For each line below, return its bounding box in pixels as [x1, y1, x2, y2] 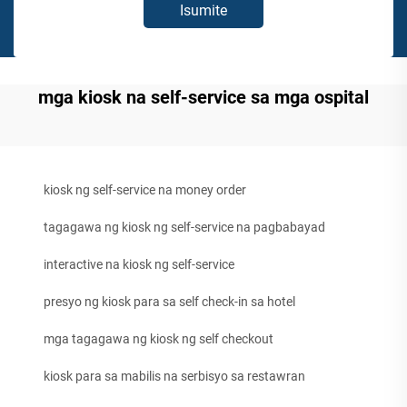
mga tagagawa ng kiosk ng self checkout [44, 332, 273, 346]
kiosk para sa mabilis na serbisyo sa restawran [44, 369, 305, 383]
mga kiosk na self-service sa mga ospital [38, 86, 369, 108]
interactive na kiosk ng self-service [44, 257, 234, 272]
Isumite [180, 2, 227, 19]
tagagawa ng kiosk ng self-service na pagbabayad [44, 220, 325, 234]
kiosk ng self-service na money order [44, 183, 246, 197]
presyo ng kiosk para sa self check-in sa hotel [44, 294, 295, 309]
